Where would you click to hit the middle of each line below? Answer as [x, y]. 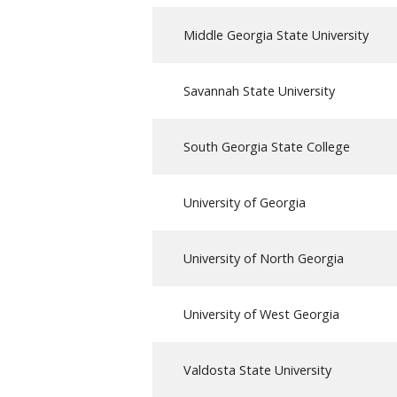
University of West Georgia [261, 314]
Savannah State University [259, 90]
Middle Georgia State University [276, 35]
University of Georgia [245, 202]
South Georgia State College [267, 146]
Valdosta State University [257, 370]
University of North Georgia [264, 258]
